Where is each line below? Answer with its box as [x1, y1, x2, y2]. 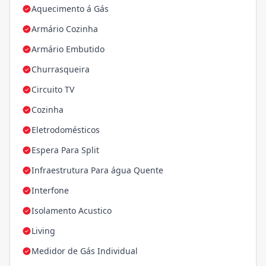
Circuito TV [31, 84, 74, 96]
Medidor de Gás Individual [31, 245, 138, 257]
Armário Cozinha [31, 23, 98, 35]
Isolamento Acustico [31, 205, 112, 217]
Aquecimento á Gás [31, 3, 109, 15]
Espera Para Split [31, 144, 99, 156]
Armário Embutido [31, 43, 104, 55]
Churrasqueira [31, 64, 90, 75]
